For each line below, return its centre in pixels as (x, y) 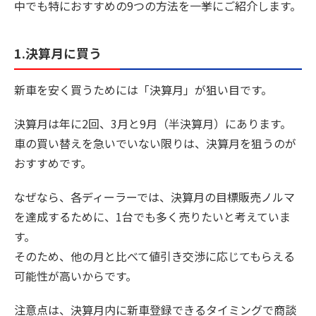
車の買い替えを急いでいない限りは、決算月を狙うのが (155, 143)
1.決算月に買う (58, 53)
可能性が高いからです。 (75, 275)
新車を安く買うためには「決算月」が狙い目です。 (143, 89)
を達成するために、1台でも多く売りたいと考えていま (152, 216)
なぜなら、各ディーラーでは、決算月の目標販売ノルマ (154, 196)
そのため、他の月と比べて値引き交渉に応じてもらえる (154, 256)
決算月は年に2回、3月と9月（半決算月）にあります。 (153, 123)
